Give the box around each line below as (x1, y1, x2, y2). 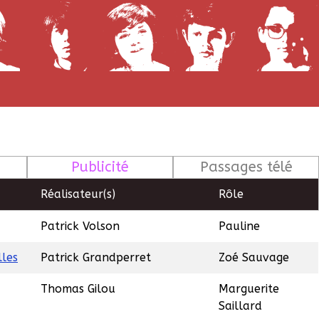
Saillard (219, 299, 262, 313)
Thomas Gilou (41, 282, 115, 296)
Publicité (71, 159, 130, 176)
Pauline (219, 219, 260, 234)
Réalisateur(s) (41, 187, 115, 202)
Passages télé (199, 159, 293, 176)
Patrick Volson (41, 219, 120, 234)
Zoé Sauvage (219, 251, 289, 265)
